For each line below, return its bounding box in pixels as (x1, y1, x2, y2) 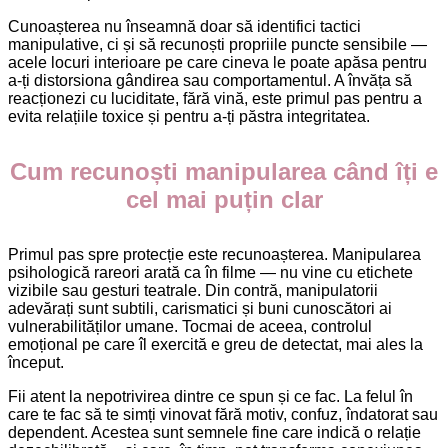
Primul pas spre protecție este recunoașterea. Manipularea (8, 245, 421, 263)
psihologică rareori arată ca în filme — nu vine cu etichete (8, 263, 413, 281)
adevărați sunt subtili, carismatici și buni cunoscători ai (8, 299, 392, 317)
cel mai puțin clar (125, 185, 323, 213)
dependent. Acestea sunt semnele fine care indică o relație (8, 423, 421, 441)
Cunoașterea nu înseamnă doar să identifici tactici (8, 17, 361, 35)
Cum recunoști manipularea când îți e (10, 157, 438, 185)
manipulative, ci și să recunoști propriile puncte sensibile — (8, 35, 427, 53)
